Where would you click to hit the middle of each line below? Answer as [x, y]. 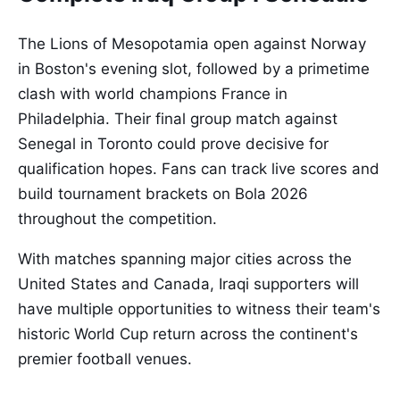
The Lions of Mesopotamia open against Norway [192, 44]
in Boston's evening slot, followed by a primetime [194, 69]
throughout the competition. [117, 219]
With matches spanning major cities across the [185, 259]
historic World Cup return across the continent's [188, 334]
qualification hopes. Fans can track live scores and [199, 169]
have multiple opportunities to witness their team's [199, 309]
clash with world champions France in [153, 94]
